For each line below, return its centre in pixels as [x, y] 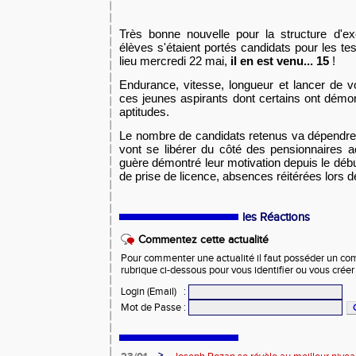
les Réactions [276, 217]
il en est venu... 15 [280, 61]
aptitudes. [144, 112]
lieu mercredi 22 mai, [175, 61]
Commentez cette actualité [203, 240]
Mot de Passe [151, 308]
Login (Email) [149, 292]
